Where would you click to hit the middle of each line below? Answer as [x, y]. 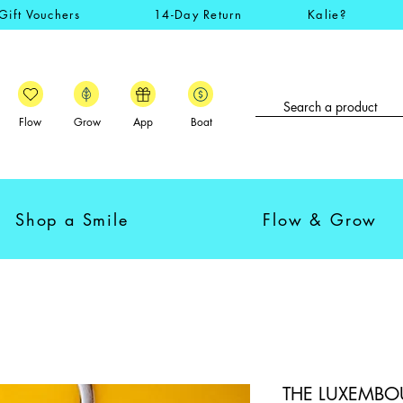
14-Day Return [198, 14]
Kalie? [327, 14]
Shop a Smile [72, 220]
